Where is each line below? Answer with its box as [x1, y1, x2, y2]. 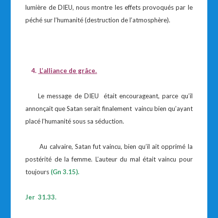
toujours [25, 168, 51, 176]
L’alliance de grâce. [38, 67, 97, 74]
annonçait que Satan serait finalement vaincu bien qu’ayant [25, 105, 193, 112]
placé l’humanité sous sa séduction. [25, 117, 125, 125]
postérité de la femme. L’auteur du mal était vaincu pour [25, 155, 193, 163]
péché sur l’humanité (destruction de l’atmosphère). [25, 16, 171, 24]
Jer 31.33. [25, 193, 57, 201]
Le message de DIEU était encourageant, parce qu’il [25, 92, 193, 100]
